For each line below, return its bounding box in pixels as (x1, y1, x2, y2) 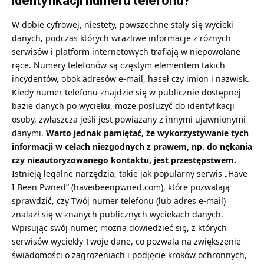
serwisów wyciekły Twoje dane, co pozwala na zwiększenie (12, 235, 241, 247)
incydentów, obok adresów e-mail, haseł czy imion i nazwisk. (12, 72, 249, 84)
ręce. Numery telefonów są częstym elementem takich (12, 59, 225, 71)
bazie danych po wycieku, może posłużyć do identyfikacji (12, 100, 235, 111)
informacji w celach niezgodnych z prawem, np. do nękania (12, 140, 252, 152)
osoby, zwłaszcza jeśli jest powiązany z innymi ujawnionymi (12, 113, 246, 125)
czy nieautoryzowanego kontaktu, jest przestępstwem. (12, 154, 236, 166)
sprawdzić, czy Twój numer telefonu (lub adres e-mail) (12, 194, 226, 206)
